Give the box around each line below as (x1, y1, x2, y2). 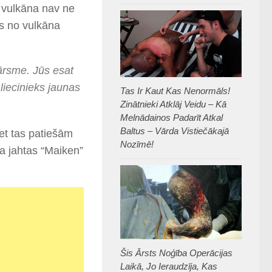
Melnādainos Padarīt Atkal (120, 112, 223, 123)
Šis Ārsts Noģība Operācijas (120, 247, 233, 258)
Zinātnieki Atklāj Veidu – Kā (120, 98, 226, 109)
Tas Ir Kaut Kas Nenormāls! (120, 85, 230, 96)
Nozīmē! (120, 138, 154, 149)
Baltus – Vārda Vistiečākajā (120, 125, 229, 136)
